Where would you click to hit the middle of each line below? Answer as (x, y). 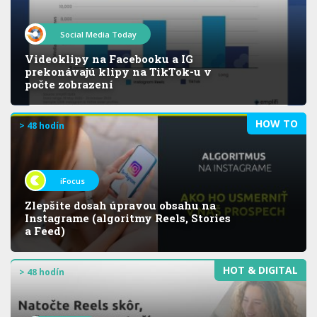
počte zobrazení (69, 84)
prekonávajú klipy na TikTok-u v (118, 71)
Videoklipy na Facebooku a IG (109, 58)
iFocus (73, 180)
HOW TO (277, 123)
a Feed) (45, 230)
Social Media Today (98, 34)
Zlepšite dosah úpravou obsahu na (120, 205)
